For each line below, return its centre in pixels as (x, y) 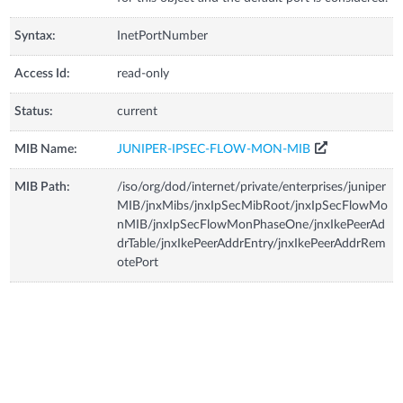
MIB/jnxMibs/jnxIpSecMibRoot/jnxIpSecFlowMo (253, 206)
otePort (138, 262)
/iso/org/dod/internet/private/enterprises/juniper (252, 187)
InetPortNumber (163, 36)
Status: (34, 111)
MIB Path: (43, 187)
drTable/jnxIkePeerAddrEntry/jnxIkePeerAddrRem (252, 243)
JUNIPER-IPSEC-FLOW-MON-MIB (214, 149)
